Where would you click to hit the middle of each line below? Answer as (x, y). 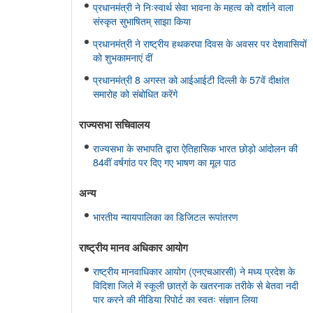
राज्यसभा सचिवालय (114, 124)
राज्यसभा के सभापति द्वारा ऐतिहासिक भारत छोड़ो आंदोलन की (195, 148)
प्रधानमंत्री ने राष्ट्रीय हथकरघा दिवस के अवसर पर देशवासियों (200, 43)
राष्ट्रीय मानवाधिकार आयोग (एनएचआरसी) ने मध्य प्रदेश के (194, 271)
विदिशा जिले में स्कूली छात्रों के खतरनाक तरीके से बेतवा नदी (196, 285)
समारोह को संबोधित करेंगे (135, 93)
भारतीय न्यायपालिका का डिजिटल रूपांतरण (166, 216)
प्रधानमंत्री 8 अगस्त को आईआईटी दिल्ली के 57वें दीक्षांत (191, 79)
